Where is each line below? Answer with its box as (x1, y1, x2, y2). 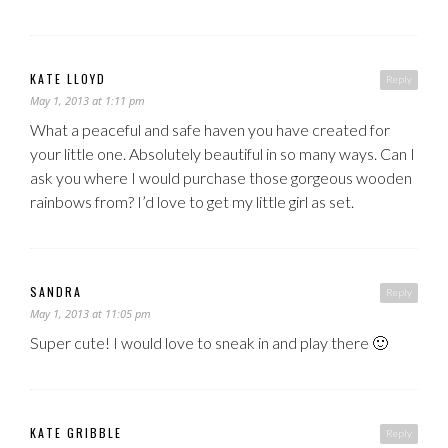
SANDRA (30, 282, 82, 300)
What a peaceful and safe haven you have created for (30, 119, 390, 139)
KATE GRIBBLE (30, 423, 122, 441)
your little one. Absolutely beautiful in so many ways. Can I (30, 143, 415, 163)
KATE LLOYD (30, 69, 106, 87)
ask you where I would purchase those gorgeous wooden (30, 167, 412, 187)
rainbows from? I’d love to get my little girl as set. (30, 191, 354, 211)
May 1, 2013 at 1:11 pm (30, 92, 145, 108)
